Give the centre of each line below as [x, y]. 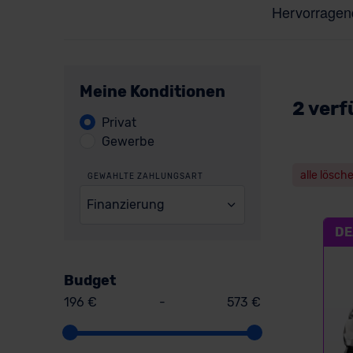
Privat [119, 123]
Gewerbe [128, 141]
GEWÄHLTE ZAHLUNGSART [145, 176]
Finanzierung [126, 204]
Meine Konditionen [152, 91]
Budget [90, 280]
